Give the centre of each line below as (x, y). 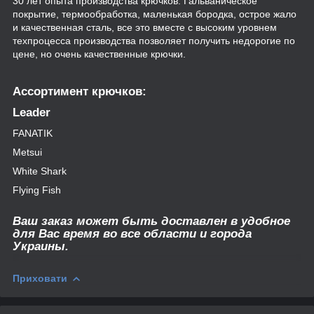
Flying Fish (37, 190)
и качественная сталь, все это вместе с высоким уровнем (145, 27)
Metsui (27, 152)
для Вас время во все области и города (132, 234)
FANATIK (33, 134)
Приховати (40, 279)
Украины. (41, 247)
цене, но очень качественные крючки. (99, 54)
